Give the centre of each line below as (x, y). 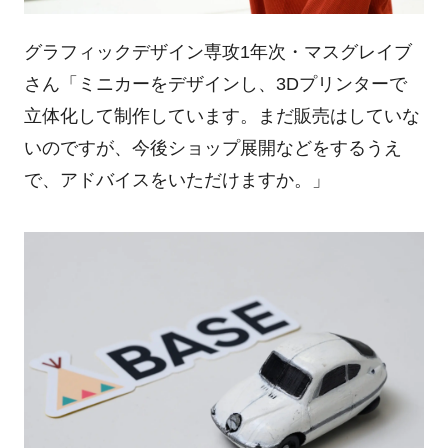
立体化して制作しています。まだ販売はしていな (221, 115)
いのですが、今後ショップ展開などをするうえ (212, 147)
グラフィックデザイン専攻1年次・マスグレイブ (217, 51)
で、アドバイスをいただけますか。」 (176, 179)
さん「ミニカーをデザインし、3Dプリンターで (215, 83)
